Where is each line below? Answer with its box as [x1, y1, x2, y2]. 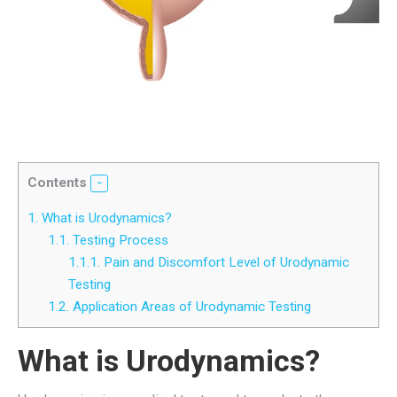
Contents [27, 174, 87, 191]
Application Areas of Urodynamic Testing [68, 299, 311, 315]
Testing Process [68, 232, 168, 249]
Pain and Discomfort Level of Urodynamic [99, 254, 349, 271]
